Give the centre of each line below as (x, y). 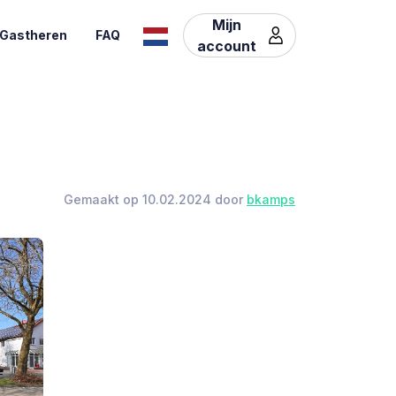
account (227, 46)
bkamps (271, 199)
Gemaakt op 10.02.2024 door (155, 199)
